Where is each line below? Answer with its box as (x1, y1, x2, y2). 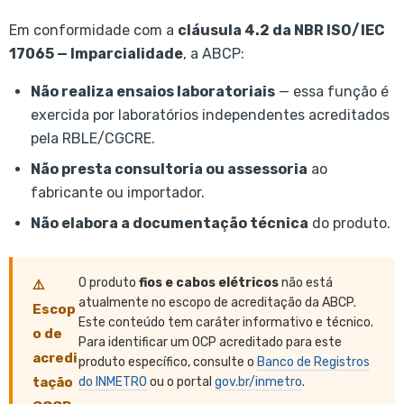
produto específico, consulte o (78, 354, 258, 371)
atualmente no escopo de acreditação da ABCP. (78, 295, 357, 311)
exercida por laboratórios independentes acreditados (31, 106, 390, 124)
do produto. (308, 215, 390, 233)
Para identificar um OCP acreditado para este (78, 335, 343, 351)
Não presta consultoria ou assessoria (31, 161, 308, 179)
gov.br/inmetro (215, 374, 303, 390)
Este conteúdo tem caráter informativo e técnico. (78, 315, 374, 331)
